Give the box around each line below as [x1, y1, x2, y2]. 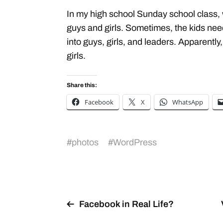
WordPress [113, 137, 157, 147]
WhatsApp [172, 98, 203, 107]
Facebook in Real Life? [79, 199, 174, 209]
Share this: [67, 82, 97, 89]
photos [72, 137, 99, 147]
